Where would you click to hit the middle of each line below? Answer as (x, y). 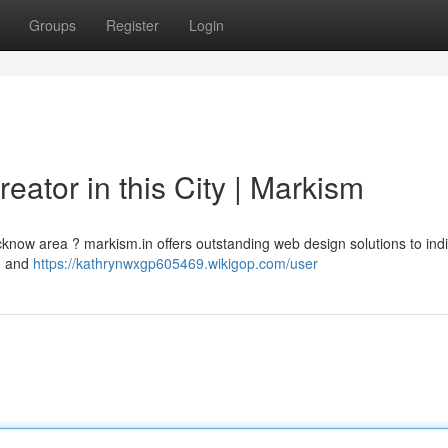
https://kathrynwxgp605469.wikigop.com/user (175, 263)
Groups (52, 25)
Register (132, 25)
